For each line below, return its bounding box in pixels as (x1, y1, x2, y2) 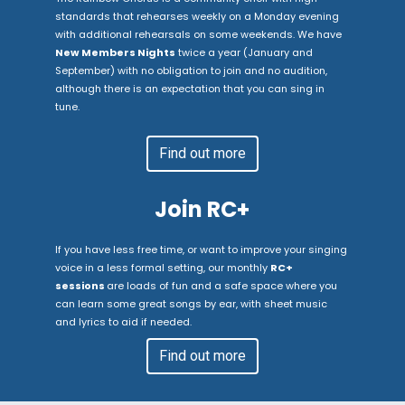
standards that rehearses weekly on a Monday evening (54, 9, 339, 24)
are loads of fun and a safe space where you (106, 278, 337, 293)
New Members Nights (54, 45, 175, 60)
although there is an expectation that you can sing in (54, 81, 325, 96)
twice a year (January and (174, 45, 313, 60)
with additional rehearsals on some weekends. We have (54, 27, 342, 42)
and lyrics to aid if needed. (54, 315, 194, 329)
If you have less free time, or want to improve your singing (54, 242, 347, 257)
